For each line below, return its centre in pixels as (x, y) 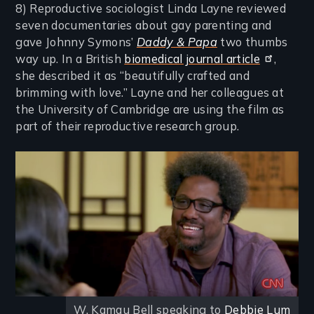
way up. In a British (70, 59)
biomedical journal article (192, 59)
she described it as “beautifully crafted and (132, 75)
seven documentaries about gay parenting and (144, 25)
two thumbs (252, 42)
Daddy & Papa (177, 42)
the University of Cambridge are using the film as (150, 109)
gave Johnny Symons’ (76, 42)
